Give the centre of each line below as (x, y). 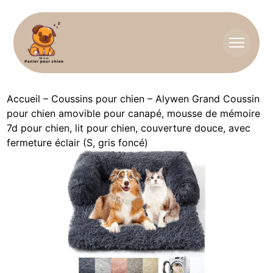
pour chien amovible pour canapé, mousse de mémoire (134, 113)
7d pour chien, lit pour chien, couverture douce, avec (129, 128)
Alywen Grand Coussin (208, 99)
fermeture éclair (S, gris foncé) (78, 143)
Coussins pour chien (98, 99)
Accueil (24, 99)
